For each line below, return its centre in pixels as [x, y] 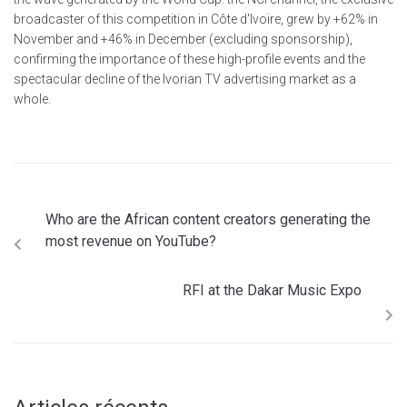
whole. [32, 99]
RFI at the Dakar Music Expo [272, 290]
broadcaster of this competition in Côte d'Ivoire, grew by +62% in [196, 19]
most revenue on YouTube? [131, 241]
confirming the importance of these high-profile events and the [189, 59]
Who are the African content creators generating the [208, 219]
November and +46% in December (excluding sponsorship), [183, 39]
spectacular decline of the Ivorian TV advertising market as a [185, 79]
